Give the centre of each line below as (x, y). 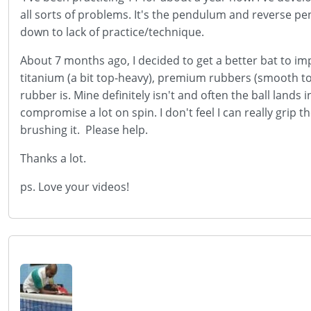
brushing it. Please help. (84, 130)
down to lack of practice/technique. (112, 32)
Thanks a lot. (53, 158)
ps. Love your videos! (75, 187)
